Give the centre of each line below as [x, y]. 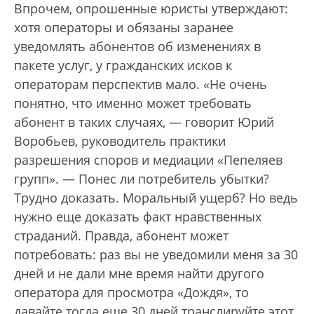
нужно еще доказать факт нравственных [138, 216]
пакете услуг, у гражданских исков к [123, 65]
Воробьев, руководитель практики [120, 141]
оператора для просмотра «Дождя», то [131, 292]
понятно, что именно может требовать [133, 103]
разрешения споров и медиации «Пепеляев [148, 159]
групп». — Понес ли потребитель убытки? [142, 178]
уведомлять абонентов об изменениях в [137, 46]
